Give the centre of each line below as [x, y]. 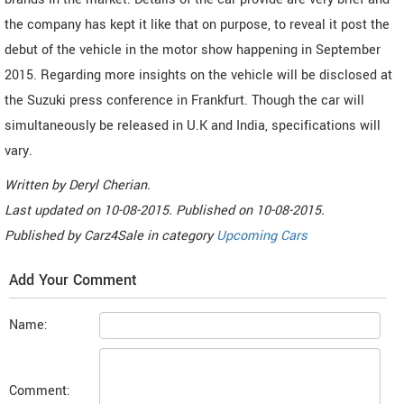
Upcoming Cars [262, 236]
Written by [37, 186]
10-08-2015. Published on [180, 211]
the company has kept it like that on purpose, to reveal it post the [197, 25]
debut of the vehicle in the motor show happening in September [193, 50]
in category [182, 236]
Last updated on [54, 211]
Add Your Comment [73, 280]
